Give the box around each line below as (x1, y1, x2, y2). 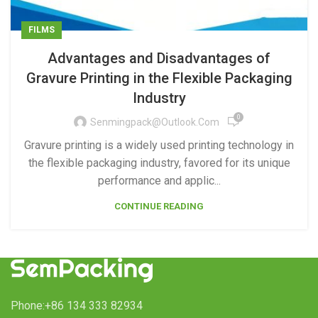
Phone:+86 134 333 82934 (11, 299, 143, 312)
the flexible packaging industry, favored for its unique (28, 156, 290, 170)
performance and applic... (97, 174, 221, 187)
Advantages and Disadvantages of (48, 50, 270, 67)
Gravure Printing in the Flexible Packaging (26, 70, 292, 87)
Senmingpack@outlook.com (90, 116, 219, 128)
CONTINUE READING (114, 201, 204, 212)
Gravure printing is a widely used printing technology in (24, 138, 294, 152)
